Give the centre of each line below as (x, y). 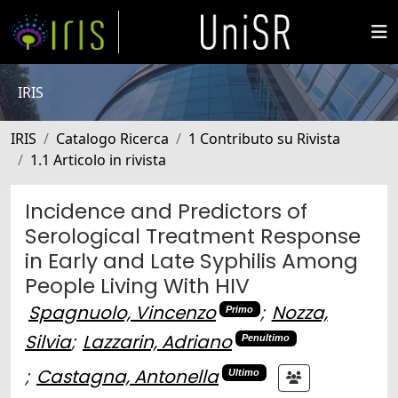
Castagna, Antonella (127, 376)
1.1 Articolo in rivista (98, 160)
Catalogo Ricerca (112, 139)
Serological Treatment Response (193, 236)
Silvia (48, 342)
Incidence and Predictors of (166, 211)
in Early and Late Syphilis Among (191, 261)
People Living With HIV (137, 286)
